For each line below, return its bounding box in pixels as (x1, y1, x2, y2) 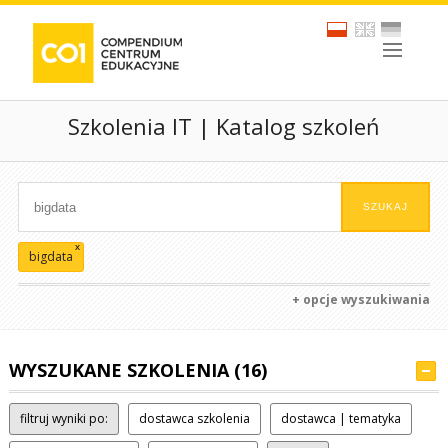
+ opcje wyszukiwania (292, 291, 431, 308)
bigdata (28, 248, 73, 265)
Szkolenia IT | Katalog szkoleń (67, 111, 380, 141)
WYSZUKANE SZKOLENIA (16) (8, 358, 267, 382)
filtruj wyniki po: (19, 410, 108, 427)
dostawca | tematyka (280, 410, 401, 427)
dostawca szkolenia (138, 410, 250, 427)
